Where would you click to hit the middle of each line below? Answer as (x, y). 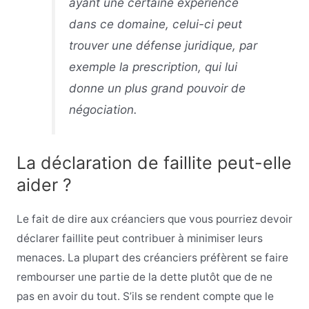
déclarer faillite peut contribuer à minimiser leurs (139, 239)
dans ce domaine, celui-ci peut (156, 24)
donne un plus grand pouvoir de (158, 88)
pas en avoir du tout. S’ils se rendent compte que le (145, 297)
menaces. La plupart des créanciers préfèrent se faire (152, 258)
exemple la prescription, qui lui (153, 67)
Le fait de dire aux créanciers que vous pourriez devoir (154, 219)
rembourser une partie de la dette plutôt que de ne (144, 277)
